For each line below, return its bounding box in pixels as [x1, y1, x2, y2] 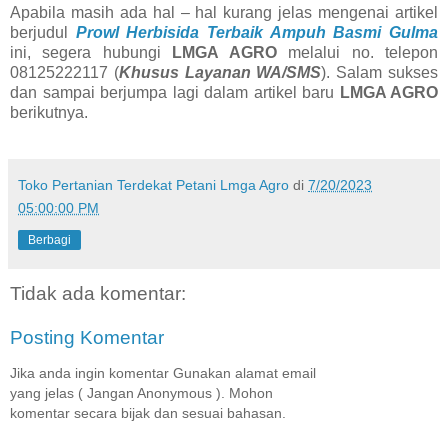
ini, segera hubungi [10, 44, 173, 62]
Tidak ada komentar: [10, 283, 186, 304]
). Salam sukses [321, 64, 439, 82]
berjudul [10, 24, 76, 42]
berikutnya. [10, 104, 88, 122]
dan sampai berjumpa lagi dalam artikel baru [10, 84, 340, 102]
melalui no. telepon [276, 44, 439, 62]
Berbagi [28, 232, 71, 247]
